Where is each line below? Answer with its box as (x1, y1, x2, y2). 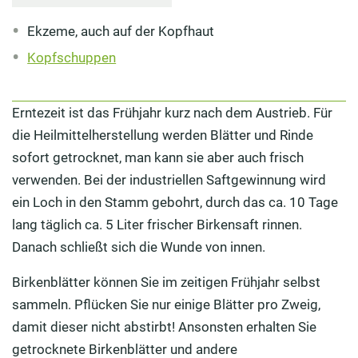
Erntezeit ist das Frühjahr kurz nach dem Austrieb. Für (12, 104, 332, 121)
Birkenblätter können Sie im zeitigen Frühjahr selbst (12, 273, 320, 290)
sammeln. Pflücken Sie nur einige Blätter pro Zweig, (12, 296, 320, 312)
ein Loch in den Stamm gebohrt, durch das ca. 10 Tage (12, 193, 338, 210)
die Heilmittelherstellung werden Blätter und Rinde (12, 126, 313, 143)
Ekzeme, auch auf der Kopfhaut (27, 22, 215, 39)
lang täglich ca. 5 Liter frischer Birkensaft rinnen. (12, 216, 302, 233)
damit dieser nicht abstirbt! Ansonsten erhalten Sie (12, 318, 316, 335)
